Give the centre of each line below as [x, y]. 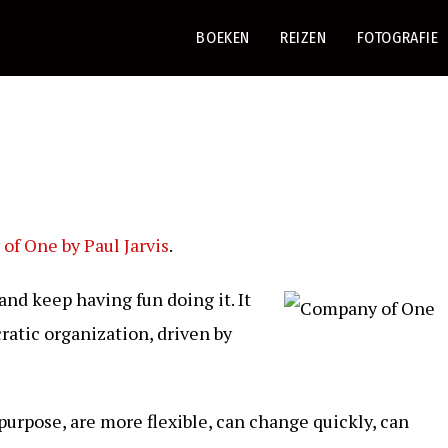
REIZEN [303, 37]
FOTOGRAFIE [397, 37]
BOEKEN [223, 37]
